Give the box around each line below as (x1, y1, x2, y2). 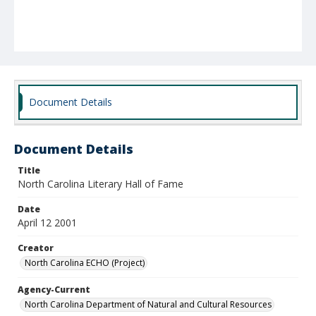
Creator (18, 242, 54, 254)
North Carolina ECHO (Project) (25, 257, 145, 269)
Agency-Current (18, 284, 90, 296)
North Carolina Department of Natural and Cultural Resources (25, 298, 272, 310)
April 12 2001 (18, 216, 77, 229)
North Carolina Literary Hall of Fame (18, 177, 183, 190)
